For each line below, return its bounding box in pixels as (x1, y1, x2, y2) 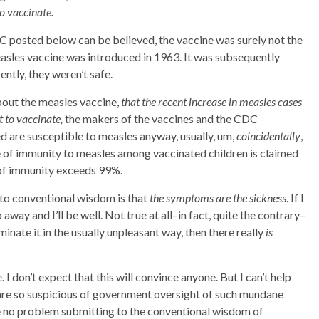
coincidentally (236, 129, 300, 142)
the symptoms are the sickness (150, 191, 286, 204)
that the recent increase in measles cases (121, 95, 302, 108)
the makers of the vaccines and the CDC (63, 112, 258, 125)
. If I (286, 191, 304, 204)
